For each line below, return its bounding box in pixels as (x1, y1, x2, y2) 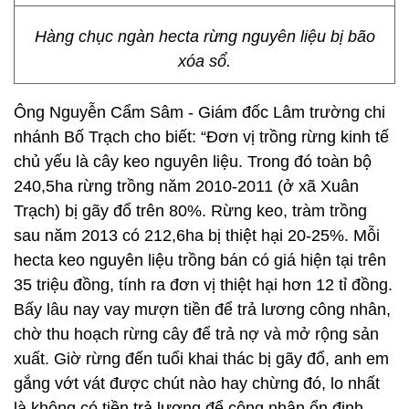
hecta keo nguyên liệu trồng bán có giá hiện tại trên (14, 251, 386, 269)
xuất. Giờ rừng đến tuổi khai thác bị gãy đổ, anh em (14, 350, 389, 368)
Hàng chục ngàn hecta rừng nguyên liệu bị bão (34, 27, 375, 46)
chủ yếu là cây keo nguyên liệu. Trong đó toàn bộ (14, 152, 372, 171)
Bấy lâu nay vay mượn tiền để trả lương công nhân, (14, 300, 391, 319)
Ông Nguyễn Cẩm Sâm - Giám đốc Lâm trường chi (14, 103, 385, 121)
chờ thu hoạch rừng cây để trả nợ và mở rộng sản (14, 325, 379, 343)
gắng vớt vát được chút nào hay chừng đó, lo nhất (14, 374, 380, 393)
